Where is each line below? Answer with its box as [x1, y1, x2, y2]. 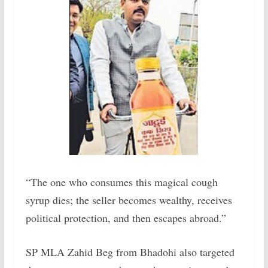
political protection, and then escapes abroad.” [25, 210, 226, 225]
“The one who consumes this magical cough [25, 174, 218, 189]
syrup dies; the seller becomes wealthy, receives [25, 192, 232, 207]
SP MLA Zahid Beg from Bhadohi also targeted [25, 244, 234, 259]
